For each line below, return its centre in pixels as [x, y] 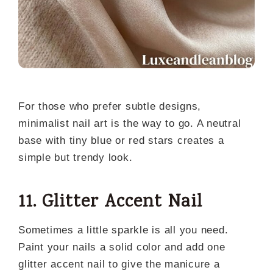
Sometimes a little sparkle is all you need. [123, 230]
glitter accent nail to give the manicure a [119, 264]
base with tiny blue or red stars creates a [121, 140]
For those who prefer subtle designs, [110, 106]
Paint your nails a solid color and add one [122, 247]
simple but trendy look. [76, 157]
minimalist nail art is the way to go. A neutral [130, 123]
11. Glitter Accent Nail [110, 202]
